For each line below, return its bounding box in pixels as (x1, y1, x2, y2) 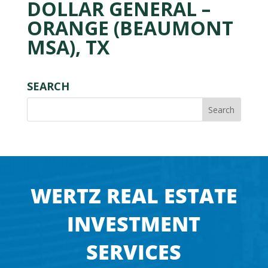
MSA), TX (26, 34, 109, 60)
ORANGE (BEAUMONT (26, 15, 233, 41)
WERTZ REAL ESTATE (30, 182, 237, 209)
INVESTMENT (67, 210, 201, 237)
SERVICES (86, 238, 182, 266)
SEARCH (26, 79, 69, 93)
